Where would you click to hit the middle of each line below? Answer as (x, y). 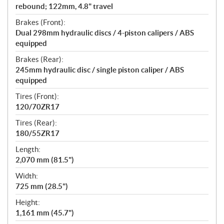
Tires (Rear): (36, 122)
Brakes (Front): (40, 22)
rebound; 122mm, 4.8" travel (64, 6)
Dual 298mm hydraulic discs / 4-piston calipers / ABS (105, 32)
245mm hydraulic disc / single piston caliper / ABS (100, 69)
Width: (27, 175)
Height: (28, 202)
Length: (28, 149)
